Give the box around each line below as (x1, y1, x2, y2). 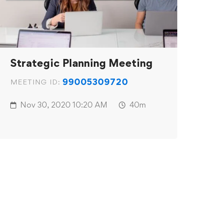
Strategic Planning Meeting (10, 56, 153, 70)
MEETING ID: (10, 78, 60, 86)
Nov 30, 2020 (20, 100, 71, 110)
